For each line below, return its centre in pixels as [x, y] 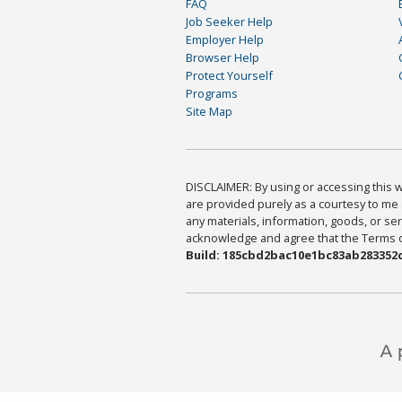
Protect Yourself [229, 76]
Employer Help [225, 40]
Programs [212, 94]
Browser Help [223, 58]
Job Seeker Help [229, 22]
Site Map [209, 112]
